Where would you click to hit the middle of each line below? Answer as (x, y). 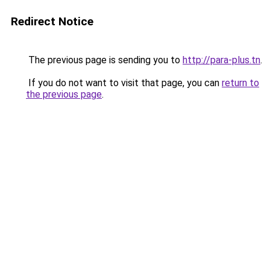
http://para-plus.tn (221, 60)
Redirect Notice (52, 21)
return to (240, 83)
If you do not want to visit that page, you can (124, 83)
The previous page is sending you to (104, 60)
